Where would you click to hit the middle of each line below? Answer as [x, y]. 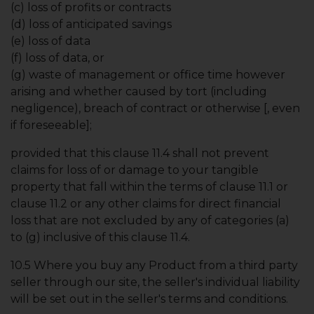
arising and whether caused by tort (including [139, 91]
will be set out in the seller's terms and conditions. [149, 299]
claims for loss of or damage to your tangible [135, 170]
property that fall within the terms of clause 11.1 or [149, 187]
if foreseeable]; [51, 125]
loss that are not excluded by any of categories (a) [150, 220]
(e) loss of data [50, 41]
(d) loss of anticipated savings [91, 24]
